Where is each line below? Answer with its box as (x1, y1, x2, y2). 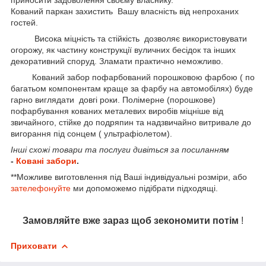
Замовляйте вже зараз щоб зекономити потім (23, 215, 239, 226)
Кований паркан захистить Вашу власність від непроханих (11, 6, 239, 16)
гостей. (11, 17, 38, 27)
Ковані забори (16, 156, 77, 166)
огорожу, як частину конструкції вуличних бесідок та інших (11, 45, 236, 55)
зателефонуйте (11, 183, 71, 193)
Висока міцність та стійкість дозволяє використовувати (11, 33, 247, 43)
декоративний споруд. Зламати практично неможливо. (11, 56, 223, 66)
